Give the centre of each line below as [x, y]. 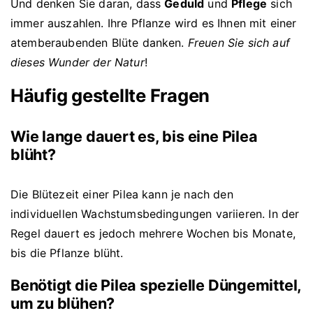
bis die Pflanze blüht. [67, 253]
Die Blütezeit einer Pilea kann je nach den [122, 195]
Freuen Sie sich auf [239, 43]
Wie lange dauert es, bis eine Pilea [134, 137]
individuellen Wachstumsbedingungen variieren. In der [155, 214]
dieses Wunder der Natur [78, 63]
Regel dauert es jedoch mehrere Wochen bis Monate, [153, 234]
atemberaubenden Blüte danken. [99, 43]
